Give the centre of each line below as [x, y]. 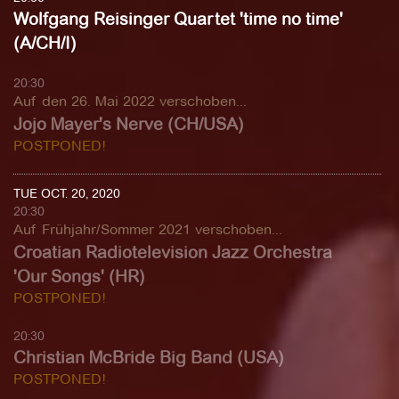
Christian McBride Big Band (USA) [149, 358]
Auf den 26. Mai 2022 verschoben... [130, 101]
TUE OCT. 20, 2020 [67, 193]
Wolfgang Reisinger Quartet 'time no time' [178, 19]
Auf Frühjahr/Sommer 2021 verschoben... [148, 229]
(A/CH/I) [45, 43]
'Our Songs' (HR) [79, 277]
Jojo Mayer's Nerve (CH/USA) [129, 124]
